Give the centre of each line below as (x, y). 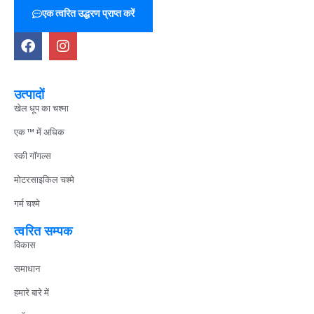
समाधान (27, 269)
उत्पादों (29, 95)
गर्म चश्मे (27, 204)
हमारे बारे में (32, 293)
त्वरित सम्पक (43, 231)
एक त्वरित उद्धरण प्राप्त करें (88, 14)
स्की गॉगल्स (33, 156)
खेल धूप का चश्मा (41, 109)
